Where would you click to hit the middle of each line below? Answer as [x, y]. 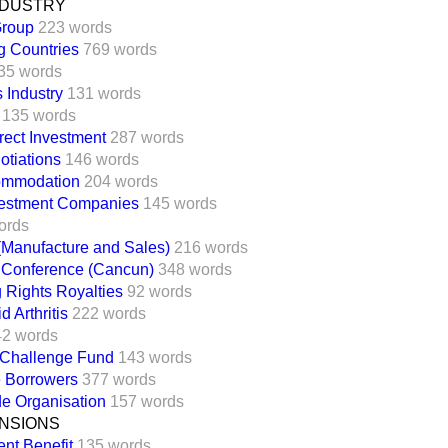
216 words [211, 247]
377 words [119, 379]
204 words [121, 181]
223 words [75, 27]
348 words [195, 269]
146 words [102, 159]
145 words [180, 203]
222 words [109, 313]
